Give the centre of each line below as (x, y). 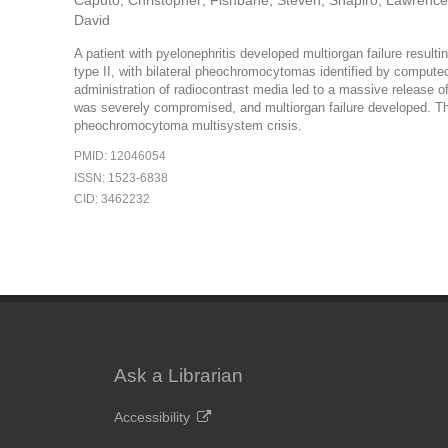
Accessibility (151, 417)
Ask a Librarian (178, 376)
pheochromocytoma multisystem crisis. (187, 125)
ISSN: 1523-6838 (120, 177)
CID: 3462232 (111, 199)
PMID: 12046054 (119, 155)
